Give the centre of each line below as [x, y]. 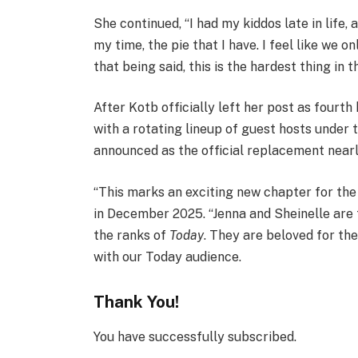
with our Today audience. [168, 257]
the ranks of [132, 235]
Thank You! [137, 301]
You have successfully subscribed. [195, 337]
